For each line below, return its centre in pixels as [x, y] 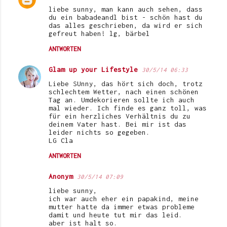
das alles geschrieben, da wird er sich [126, 25]
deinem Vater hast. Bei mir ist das [118, 124]
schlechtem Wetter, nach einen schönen [124, 91]
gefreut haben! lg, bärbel [99, 33]
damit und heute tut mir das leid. [116, 215]
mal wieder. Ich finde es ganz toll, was [128, 108]
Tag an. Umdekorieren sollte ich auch [122, 100]
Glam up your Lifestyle [93, 69]
